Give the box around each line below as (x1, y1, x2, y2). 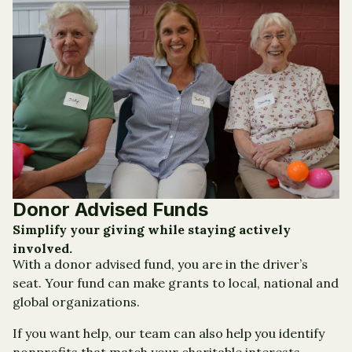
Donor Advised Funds (13, 198, 208, 222)
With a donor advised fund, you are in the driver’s (13, 256, 308, 273)
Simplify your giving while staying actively (13, 222, 291, 238)
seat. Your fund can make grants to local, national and (13, 275, 339, 291)
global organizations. (13, 294, 140, 310)
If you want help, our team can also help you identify (13, 325, 324, 342)
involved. (13, 240, 72, 257)
